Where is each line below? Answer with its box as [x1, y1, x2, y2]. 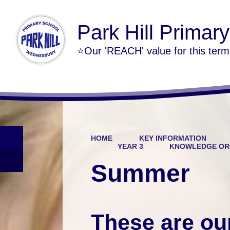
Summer [91, 159, 190, 187]
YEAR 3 [117, 142, 143, 150]
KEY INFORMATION [139, 133, 206, 142]
